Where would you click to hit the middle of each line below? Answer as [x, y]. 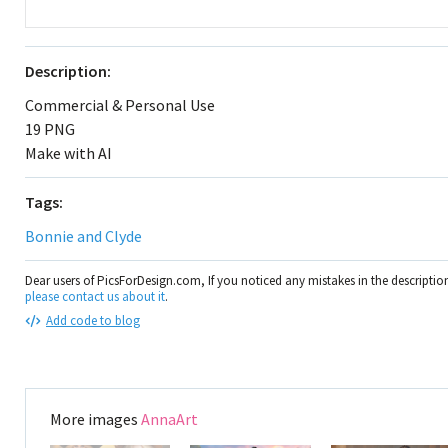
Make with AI [68, 153]
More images [95, 419]
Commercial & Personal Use [120, 105]
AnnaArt [169, 419]
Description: [68, 71]
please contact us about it [95, 296]
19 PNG [50, 129]
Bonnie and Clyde [83, 236]
